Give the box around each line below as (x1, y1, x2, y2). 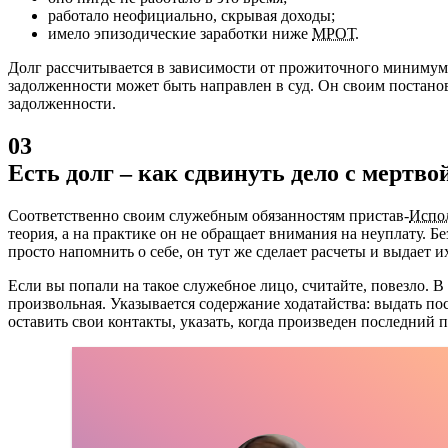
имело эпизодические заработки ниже (48, 24, 312, 42)
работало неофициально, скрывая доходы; (48, 6, 335, 24)
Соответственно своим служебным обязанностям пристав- (8, 206, 409, 224)
